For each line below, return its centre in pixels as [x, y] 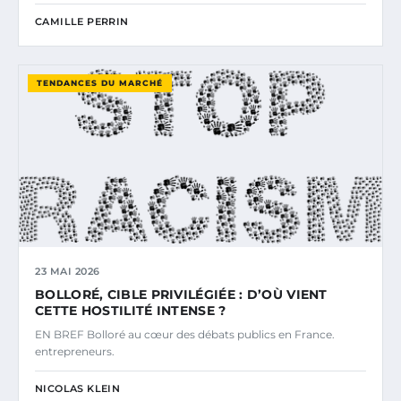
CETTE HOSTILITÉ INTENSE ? [131, 310]
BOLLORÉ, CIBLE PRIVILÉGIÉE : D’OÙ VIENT [181, 294]
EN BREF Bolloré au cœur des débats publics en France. [185, 334]
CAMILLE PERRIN [82, 21]
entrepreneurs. [75, 351]
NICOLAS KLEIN [78, 388]
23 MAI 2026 [68, 271]
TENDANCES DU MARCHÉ [100, 82]
